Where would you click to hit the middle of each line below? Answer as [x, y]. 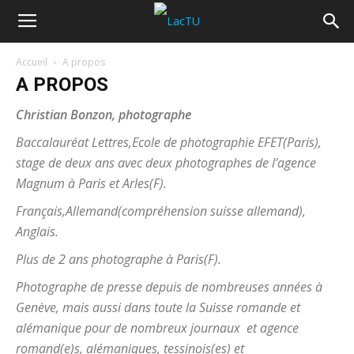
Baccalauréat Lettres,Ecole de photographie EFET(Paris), [169, 142]
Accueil [32, 62]
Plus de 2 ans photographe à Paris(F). [119, 259]
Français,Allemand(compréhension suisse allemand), [161, 211]
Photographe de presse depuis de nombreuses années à [169, 287]
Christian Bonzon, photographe [104, 115]
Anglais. [37, 232]
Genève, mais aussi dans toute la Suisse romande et [158, 307]
